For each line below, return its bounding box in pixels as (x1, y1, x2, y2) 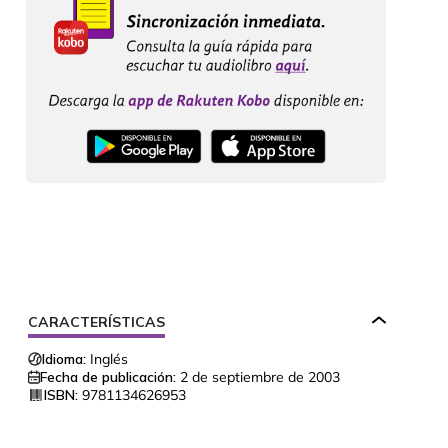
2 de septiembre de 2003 (180, 367, 340, 386)
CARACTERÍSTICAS (28, 312, 165, 331)
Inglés (90, 349, 128, 368)
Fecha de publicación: (40, 367, 176, 386)
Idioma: (42, 349, 86, 368)
